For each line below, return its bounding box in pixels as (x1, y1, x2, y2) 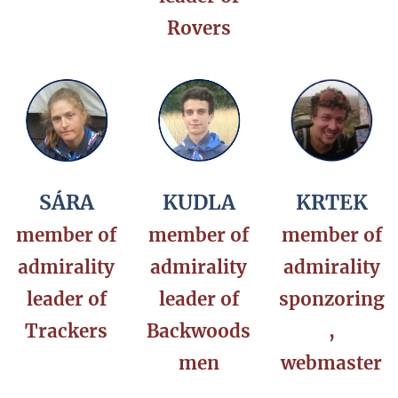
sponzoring (278, 288, 385, 312)
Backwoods (147, 320, 251, 344)
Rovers (166, 16, 231, 40)
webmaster (281, 352, 383, 376)
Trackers (25, 320, 108, 344)
